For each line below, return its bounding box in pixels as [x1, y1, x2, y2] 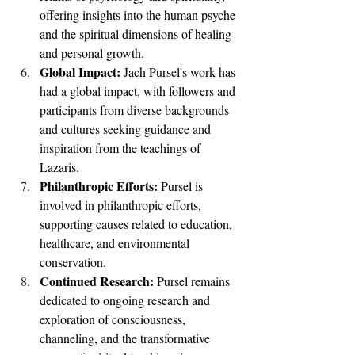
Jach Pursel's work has [124, 63, 239, 80]
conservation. [40, 253, 106, 270]
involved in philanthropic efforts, [40, 196, 204, 213]
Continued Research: [40, 271, 157, 290]
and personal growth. [40, 44, 144, 61]
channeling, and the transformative [40, 329, 213, 346]
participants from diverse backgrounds [40, 101, 232, 118]
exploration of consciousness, [40, 310, 189, 327]
